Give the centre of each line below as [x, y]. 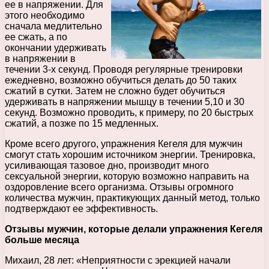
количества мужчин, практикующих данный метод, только [132, 198]
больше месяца [42, 240]
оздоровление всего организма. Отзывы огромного [119, 187]
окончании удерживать [56, 47]
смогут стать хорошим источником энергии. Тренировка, [130, 154]
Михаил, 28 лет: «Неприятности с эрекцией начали [118, 260]
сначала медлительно [53, 26]
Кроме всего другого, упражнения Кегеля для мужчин [124, 144]
